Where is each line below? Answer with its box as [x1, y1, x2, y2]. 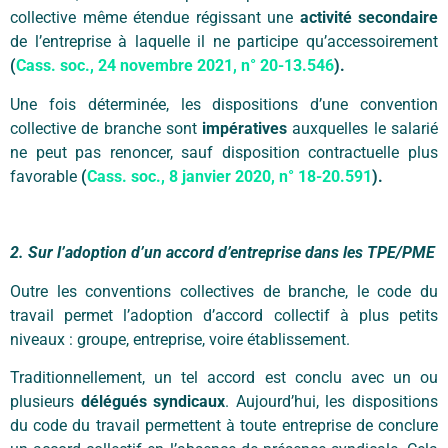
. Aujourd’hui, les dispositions [225, 392, 439, 412]
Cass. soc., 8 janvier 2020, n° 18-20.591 [87, 166, 372, 186]
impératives [202, 118, 288, 138]
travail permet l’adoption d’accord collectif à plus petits [10, 305, 438, 325]
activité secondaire [299, 8, 438, 28]
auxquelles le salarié [287, 118, 439, 138]
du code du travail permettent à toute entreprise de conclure [10, 416, 438, 436]
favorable [10, 166, 77, 186]
